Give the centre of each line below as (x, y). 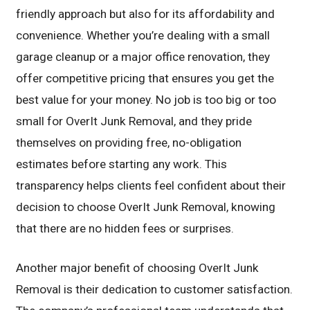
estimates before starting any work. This (122, 164)
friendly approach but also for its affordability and (146, 14)
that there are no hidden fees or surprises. (125, 229)
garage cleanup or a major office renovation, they (143, 57)
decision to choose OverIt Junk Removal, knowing (146, 207)
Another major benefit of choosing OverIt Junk (138, 268)
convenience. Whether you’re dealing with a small (143, 36)
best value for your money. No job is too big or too (146, 100)
